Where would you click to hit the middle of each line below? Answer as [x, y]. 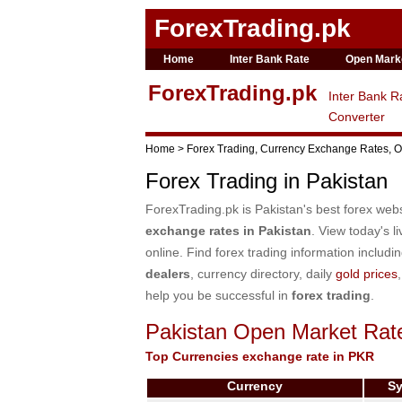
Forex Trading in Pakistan [267, 181]
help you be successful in [218, 295]
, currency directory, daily [263, 274]
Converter [357, 117]
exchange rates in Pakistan [228, 231]
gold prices [367, 274]
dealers [168, 274]
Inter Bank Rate [269, 59]
